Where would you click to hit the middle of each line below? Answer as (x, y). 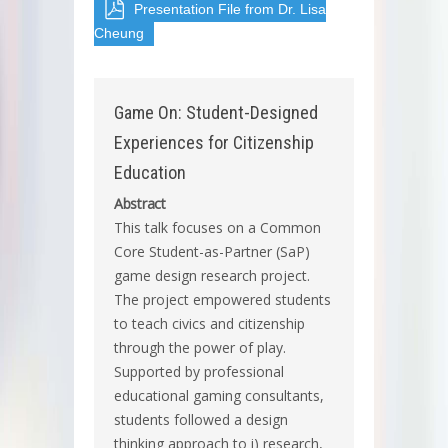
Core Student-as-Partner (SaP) (212, 251)
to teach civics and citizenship (209, 323)
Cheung (119, 32)
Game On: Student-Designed (216, 112)
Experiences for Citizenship (214, 142)
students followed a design (201, 419)
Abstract (140, 203)
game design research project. (212, 275)
